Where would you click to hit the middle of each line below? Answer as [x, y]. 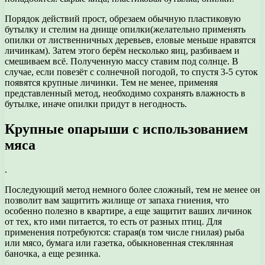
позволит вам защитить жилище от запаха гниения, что [117, 201]
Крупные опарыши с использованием [126, 129]
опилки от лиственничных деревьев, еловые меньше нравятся [130, 40]
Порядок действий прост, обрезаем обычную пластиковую [123, 18]
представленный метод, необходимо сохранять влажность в [125, 93]
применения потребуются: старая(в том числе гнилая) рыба [125, 232]
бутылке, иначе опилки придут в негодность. [96, 104]
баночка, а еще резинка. [53, 254]
